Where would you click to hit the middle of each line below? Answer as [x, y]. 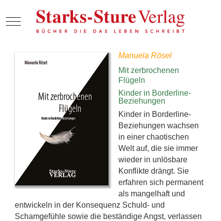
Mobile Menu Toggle [41, 20]
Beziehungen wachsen [159, 125]
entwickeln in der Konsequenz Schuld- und [90, 205]
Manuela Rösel [145, 55]
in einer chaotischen [154, 137]
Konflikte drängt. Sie [154, 171]
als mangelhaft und [152, 193]
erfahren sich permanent [161, 182]
